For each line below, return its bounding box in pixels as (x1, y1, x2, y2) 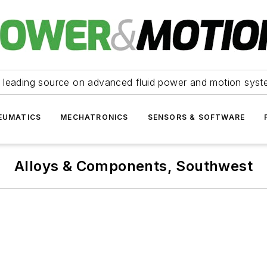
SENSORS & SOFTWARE (147, 113, 246, 122)
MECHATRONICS (60, 113, 129, 122)
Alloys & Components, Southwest (14, 157, 253, 175)
